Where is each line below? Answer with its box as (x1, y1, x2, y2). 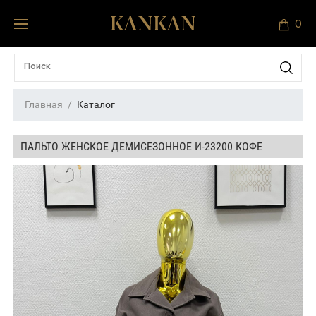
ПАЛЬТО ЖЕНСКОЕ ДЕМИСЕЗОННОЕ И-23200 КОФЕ (20, 139, 263, 153)
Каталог (77, 98, 116, 110)
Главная (25, 98, 63, 110)
